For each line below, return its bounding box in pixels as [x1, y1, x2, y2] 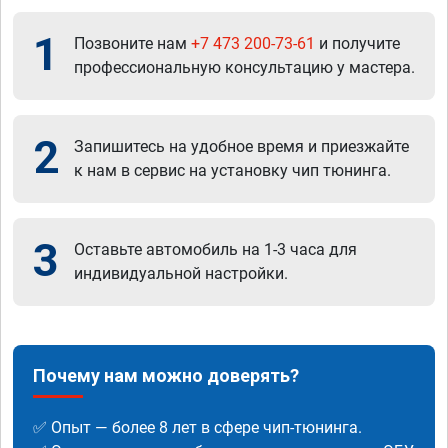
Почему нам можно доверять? [33, 365, 299, 387]
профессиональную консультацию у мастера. [74, 58, 415, 78]
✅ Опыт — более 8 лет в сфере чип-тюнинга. [33, 418, 362, 438]
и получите [315, 34, 400, 54]
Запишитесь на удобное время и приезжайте [74, 137, 409, 157]
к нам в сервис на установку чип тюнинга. [74, 161, 391, 181]
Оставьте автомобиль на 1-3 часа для [74, 240, 357, 260]
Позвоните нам [74, 34, 191, 54]
